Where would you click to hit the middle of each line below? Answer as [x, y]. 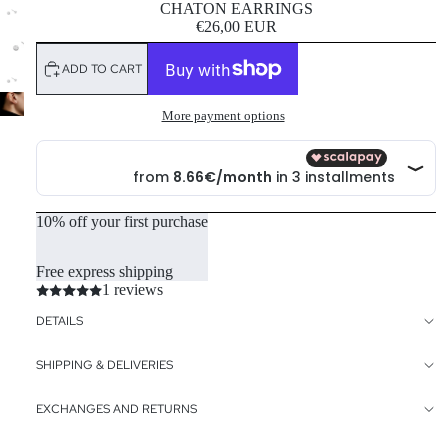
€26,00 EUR [236, 26]
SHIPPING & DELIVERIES [104, 365]
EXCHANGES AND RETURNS [116, 409]
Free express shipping [104, 272]
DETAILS [59, 321]
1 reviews [132, 290]
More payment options [223, 116]
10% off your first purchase [122, 222]
